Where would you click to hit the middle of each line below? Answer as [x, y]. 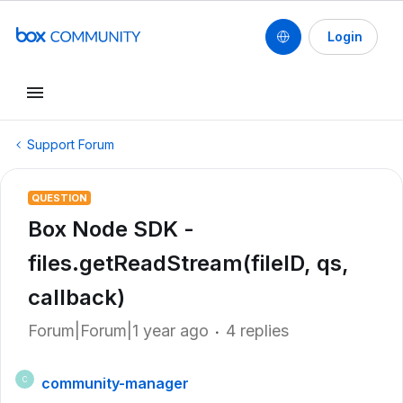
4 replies [257, 331]
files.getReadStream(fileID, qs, [188, 263]
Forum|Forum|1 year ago [118, 331]
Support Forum [71, 144]
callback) [76, 297]
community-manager [115, 383]
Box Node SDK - [111, 229]
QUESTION [59, 198]
